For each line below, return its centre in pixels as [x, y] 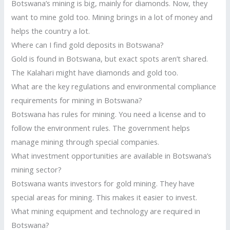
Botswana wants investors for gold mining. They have [103, 183]
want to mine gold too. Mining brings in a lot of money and [112, 17]
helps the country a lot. [51, 31]
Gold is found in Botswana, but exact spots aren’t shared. [110, 58]
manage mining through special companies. [85, 141]
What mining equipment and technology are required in [106, 211]
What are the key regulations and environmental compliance [114, 86]
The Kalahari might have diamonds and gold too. [95, 72]
